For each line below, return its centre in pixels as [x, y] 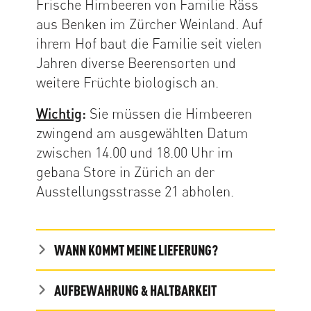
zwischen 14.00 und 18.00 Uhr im [135, 152]
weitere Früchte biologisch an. [127, 82]
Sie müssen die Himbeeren [169, 113]
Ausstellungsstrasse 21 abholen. [135, 191]
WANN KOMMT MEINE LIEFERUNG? [136, 250]
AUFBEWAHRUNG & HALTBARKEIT [135, 290]
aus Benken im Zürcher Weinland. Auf [149, 24]
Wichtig [59, 113]
